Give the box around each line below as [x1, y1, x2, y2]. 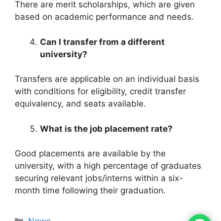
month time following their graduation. [15, 185, 166, 196]
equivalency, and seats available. [15, 99, 146, 109]
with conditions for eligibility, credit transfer [15, 86, 186, 97]
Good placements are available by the [15, 148, 166, 159]
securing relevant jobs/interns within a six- [15, 173, 183, 184]
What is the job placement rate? [40, 123, 173, 134]
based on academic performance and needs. [15, 12, 194, 22]
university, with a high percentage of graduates [15, 161, 201, 171]
